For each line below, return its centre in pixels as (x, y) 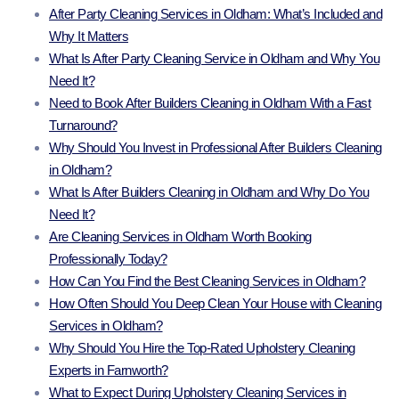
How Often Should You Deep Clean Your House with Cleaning (215, 304)
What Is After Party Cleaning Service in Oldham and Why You (214, 59)
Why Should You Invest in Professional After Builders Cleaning (216, 148)
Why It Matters (89, 37)
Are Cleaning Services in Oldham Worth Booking (180, 237)
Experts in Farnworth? (109, 370)
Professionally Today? (108, 259)
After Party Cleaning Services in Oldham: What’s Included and (216, 14)
